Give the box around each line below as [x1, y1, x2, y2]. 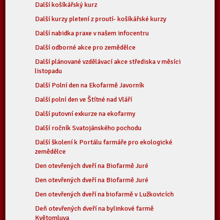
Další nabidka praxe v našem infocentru [35, 29, 149, 37]
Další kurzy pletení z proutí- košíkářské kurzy [35, 15, 167, 23]
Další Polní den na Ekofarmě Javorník [35, 81, 145, 89]
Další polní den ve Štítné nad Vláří [35, 95, 133, 104]
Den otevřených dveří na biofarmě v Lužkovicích [35, 190, 174, 198]
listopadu [35, 67, 62, 75]
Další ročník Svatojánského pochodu [35, 124, 142, 132]
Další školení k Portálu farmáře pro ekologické [35, 138, 173, 146]
